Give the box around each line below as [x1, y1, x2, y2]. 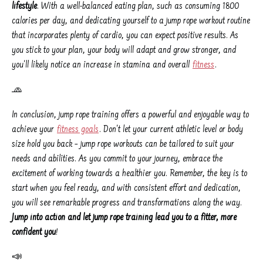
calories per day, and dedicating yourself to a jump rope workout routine [12, 15, 250, 26]
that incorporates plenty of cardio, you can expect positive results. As [12, 30, 238, 41]
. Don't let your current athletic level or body [99, 124, 243, 135]
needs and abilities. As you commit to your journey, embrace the [12, 153, 222, 164]
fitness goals [57, 124, 99, 135]
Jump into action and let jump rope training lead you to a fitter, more [12, 212, 237, 223]
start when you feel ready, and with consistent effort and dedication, [12, 183, 241, 194]
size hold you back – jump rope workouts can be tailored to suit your [12, 139, 234, 150]
